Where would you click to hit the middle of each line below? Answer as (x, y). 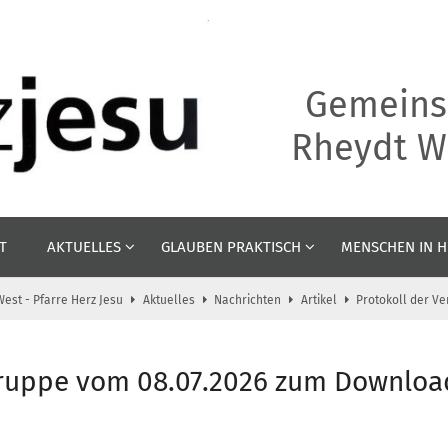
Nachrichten (247, 299)
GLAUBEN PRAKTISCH (231, 246)
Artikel (318, 299)
